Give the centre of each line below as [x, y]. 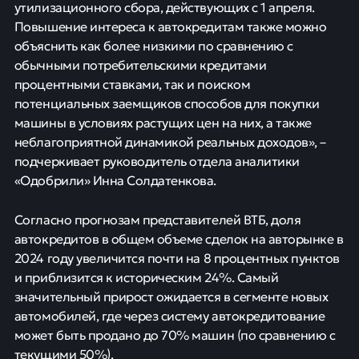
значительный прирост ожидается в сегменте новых [171, 296]
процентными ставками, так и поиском [132, 83]
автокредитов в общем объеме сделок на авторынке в [179, 238]
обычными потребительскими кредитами [140, 64]
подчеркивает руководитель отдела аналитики [157, 160]
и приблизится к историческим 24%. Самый [146, 276]
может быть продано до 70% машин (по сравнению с [175, 334]
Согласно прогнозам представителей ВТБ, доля [157, 219]
